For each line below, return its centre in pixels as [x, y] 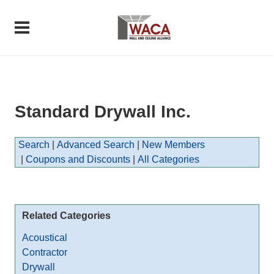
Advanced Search [96, 145]
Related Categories [66, 216]
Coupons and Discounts [78, 159]
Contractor [45, 252]
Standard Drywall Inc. [103, 112]
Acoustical [45, 238]
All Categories [168, 159]
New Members [173, 145]
